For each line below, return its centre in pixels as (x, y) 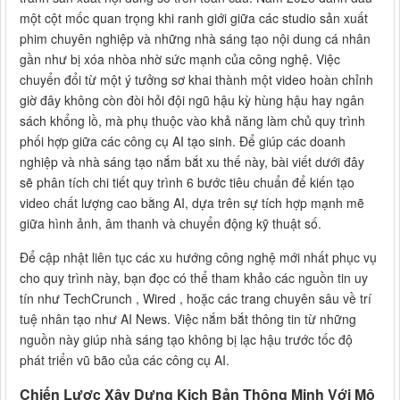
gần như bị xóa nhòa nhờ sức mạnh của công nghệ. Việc (180, 58)
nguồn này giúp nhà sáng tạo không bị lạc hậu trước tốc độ (186, 339)
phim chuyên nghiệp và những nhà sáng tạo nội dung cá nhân (195, 38)
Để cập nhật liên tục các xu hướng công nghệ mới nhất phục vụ (198, 257)
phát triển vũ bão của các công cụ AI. (125, 359)
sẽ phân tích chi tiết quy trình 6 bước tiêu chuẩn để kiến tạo (187, 182)
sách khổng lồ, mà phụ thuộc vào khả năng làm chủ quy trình (192, 120)
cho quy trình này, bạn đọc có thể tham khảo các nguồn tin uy (194, 277)
